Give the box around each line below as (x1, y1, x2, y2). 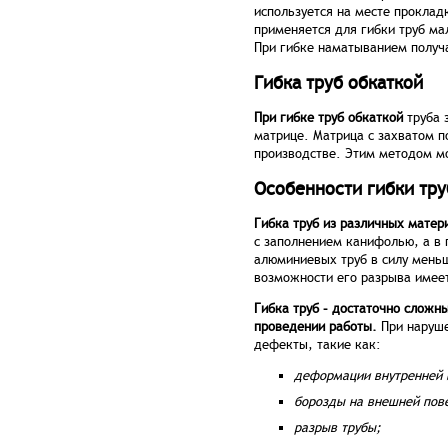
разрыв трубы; (294, 420, 381, 437)
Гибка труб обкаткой (254, 72, 428, 95)
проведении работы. (254, 319, 377, 336)
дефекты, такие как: (254, 337, 381, 354)
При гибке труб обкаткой (254, 110, 403, 127)
